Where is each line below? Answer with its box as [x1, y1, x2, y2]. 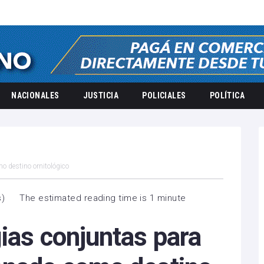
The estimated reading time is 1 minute [19, 193, 186, 203]
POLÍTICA [209, 91, 245, 100]
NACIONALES [11, 91, 60, 100]
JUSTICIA [82, 91, 119, 100]
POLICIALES [142, 91, 186, 100]
